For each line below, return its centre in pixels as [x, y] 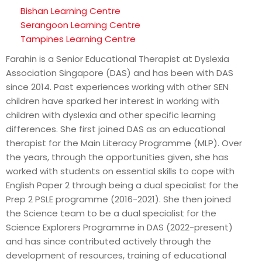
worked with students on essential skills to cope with [120, 171]
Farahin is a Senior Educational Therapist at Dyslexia [118, 58]
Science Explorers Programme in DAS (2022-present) [119, 227]
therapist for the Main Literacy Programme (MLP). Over [124, 143]
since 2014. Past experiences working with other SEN [117, 87]
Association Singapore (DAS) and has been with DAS [120, 73]
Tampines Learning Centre [78, 39]
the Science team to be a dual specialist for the [111, 213]
